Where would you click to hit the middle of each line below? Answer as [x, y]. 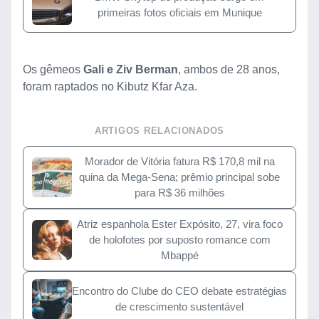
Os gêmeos [53, 70]
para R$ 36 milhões [179, 193]
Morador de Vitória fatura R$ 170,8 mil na [179, 162]
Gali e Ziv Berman [131, 70]
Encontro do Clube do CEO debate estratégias [179, 291]
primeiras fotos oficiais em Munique [179, 13]
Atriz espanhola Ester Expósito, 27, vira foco [179, 224]
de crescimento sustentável [179, 307]
